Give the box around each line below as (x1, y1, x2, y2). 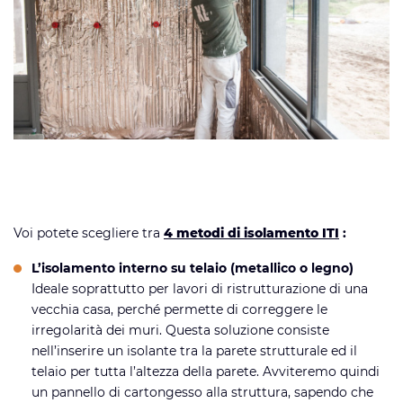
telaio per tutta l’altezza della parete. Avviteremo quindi (31, 363, 380, 381)
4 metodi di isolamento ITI (164, 225, 339, 242)
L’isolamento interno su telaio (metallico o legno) (31, 260, 354, 277)
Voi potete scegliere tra (13, 225, 164, 242)
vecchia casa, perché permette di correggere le (31, 301, 327, 318)
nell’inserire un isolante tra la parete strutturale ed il (31, 343, 357, 360)
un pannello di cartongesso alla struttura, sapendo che (31, 384, 373, 401)
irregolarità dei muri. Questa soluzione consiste (31, 322, 329, 339)
